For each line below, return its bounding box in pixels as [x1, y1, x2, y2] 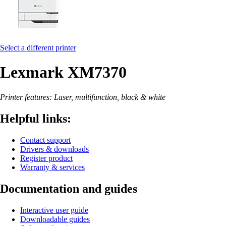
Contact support [20, 135, 71, 144]
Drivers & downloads [20, 144, 89, 153]
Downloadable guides [20, 214, 90, 223]
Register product [20, 153, 73, 162]
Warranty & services [20, 162, 85, 172]
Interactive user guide [20, 205, 88, 214]
